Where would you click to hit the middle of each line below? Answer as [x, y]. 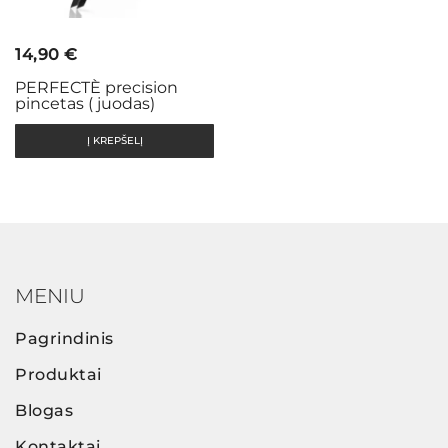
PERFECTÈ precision [96, 87]
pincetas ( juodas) [85, 103]
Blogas [44, 410]
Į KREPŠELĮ [114, 140]
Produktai [58, 374]
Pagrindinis [64, 338]
